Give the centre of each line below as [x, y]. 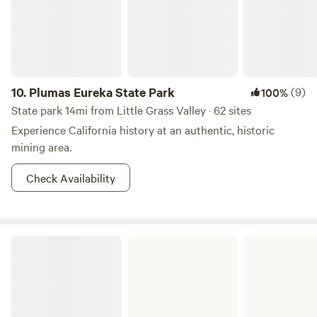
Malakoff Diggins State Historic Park [90, 241]
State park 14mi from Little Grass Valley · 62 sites [131, 110]
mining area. [41, 146]
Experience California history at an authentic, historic [143, 129]
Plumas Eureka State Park [102, 92]
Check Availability [71, 178]
